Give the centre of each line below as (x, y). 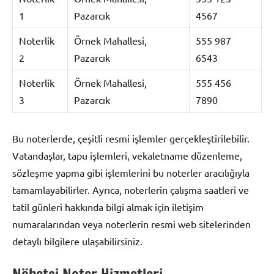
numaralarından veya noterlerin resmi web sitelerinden (131, 224)
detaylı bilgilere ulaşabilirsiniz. (77, 241)
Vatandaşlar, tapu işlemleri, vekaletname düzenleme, (127, 156)
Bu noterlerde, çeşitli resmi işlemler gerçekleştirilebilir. (131, 139)
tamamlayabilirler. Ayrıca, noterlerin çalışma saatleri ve (131, 190)
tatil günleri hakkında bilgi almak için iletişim (108, 207)
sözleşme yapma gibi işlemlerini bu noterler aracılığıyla (131, 173)
